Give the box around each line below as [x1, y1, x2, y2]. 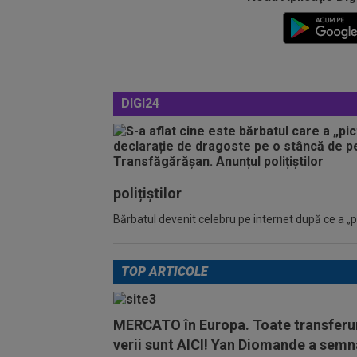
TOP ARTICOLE [121, 264, 208, 279]
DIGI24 [121, 96, 159, 111]
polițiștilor [113, 185, 182, 202]
